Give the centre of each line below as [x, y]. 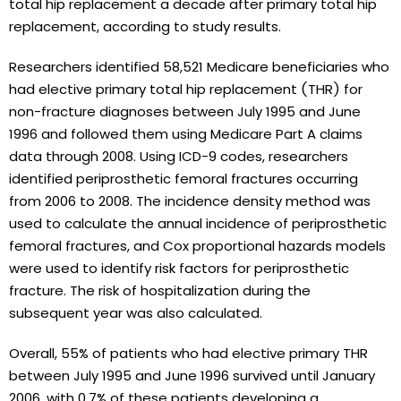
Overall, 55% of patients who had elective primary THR [188, 353]
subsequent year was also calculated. [136, 312]
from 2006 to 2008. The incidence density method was [190, 200]
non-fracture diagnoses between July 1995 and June [185, 111]
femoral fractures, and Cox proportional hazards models [197, 245]
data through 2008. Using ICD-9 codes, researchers [179, 156]
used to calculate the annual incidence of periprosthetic [198, 223]
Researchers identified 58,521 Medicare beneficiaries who [199, 66]
